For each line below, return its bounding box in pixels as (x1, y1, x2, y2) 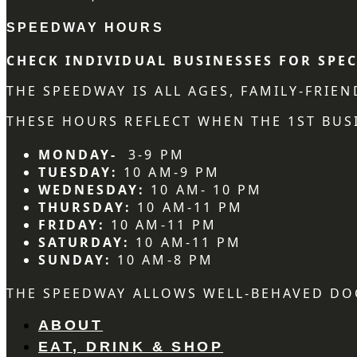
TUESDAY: (38, 163, 124, 182)
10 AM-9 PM (124, 163, 220, 182)
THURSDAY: (38, 198, 132, 217)
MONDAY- (38, 146, 124, 164)
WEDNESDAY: (38, 181, 146, 199)
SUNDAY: (38, 251, 112, 269)
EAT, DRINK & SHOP (38, 339, 224, 355)
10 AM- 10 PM (145, 181, 262, 199)
